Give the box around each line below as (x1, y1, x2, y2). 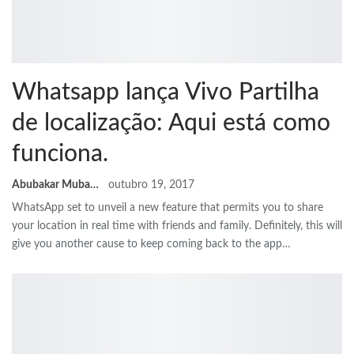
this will (306, 220, 342, 232)
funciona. (12, 142, 108, 167)
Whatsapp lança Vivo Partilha (12, 81, 319, 105)
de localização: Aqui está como (12, 111, 330, 136)
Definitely (254, 220, 300, 232)
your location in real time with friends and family (12, 220, 249, 232)
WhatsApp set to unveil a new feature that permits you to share (12, 202, 323, 214)
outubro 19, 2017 (108, 179, 194, 191)
